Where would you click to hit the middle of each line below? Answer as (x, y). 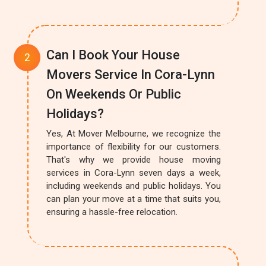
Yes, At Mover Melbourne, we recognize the (134, 134)
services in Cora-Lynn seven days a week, (134, 173)
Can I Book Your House (113, 55)
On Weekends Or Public (114, 94)
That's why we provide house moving (134, 160)
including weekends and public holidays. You (134, 186)
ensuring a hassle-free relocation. (112, 212)
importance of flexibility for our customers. (134, 147)
